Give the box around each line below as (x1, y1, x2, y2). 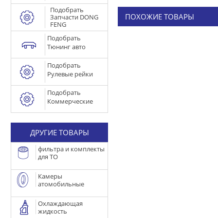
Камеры (37, 172, 62, 181)
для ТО (37, 152, 58, 161)
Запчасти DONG (50, 13, 99, 21)
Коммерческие (47, 97, 93, 106)
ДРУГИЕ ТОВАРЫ (30, 127, 89, 137)
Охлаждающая (37, 199, 83, 208)
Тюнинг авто (47, 42, 86, 51)
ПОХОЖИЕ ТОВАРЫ (125, 12, 194, 21)
